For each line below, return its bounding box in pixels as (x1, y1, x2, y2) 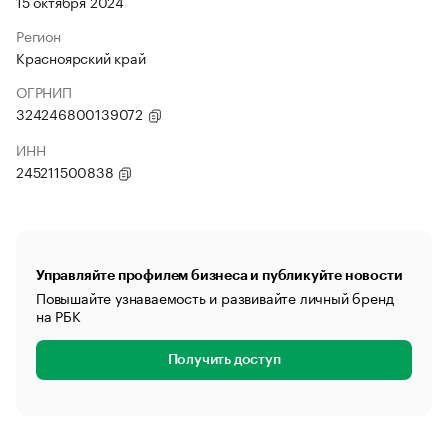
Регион (16, 24, 61, 46)
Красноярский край (16, 46, 146, 68)
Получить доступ (167, 353, 281, 367)
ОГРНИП (16, 80, 72, 102)
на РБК (36, 304, 81, 326)
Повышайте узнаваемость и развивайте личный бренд (36, 286, 394, 308)
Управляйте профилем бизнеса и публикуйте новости (36, 268, 403, 282)
